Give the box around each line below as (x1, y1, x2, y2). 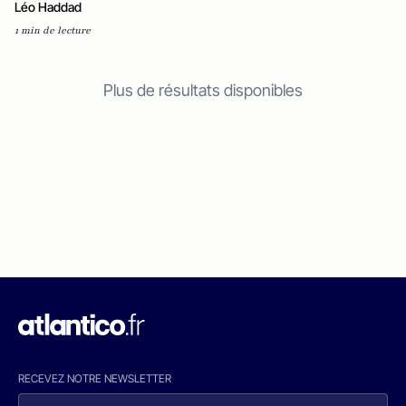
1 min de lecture (14, 24, 91, 38)
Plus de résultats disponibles (103, 81, 303, 101)
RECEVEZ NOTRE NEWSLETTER (18, 372, 171, 386)
